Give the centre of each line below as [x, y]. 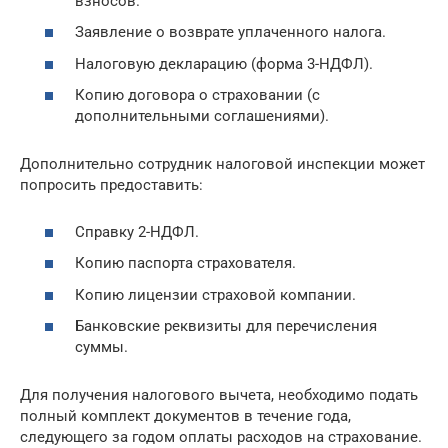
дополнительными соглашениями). [202, 116]
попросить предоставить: [111, 185]
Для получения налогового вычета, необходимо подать [219, 395]
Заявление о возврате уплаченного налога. [230, 32]
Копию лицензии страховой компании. [215, 294]
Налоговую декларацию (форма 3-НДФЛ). [224, 63]
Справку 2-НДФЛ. [137, 231]
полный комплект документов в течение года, [185, 416]
